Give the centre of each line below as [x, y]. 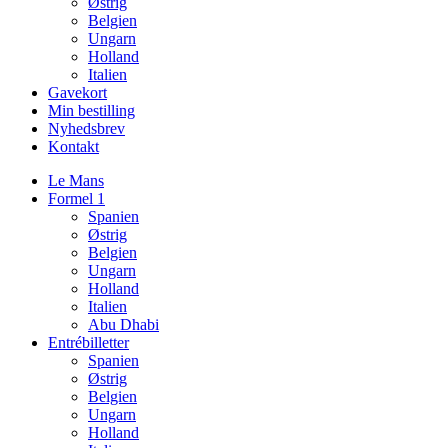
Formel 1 [76, 198]
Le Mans [76, 180]
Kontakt [73, 146]
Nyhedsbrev [86, 128]
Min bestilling [91, 110]
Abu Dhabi [123, 324]
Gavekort [77, 92]
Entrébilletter [88, 342]
